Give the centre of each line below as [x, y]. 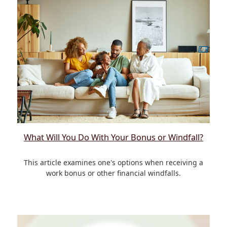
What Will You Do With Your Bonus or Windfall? [113, 137]
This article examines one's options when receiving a [113, 162]
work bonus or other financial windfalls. [113, 173]
